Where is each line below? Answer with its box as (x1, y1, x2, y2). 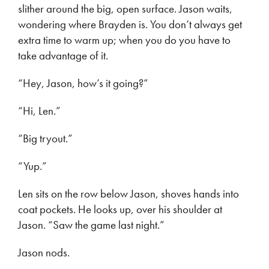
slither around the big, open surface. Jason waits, (18, 1, 232, 16)
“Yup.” (18, 159, 47, 174)
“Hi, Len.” (18, 103, 61, 118)
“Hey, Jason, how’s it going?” (18, 76, 148, 91)
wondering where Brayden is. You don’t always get (18, 17, 242, 32)
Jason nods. (18, 245, 70, 260)
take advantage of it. (18, 48, 108, 63)
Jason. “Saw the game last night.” (18, 217, 165, 232)
